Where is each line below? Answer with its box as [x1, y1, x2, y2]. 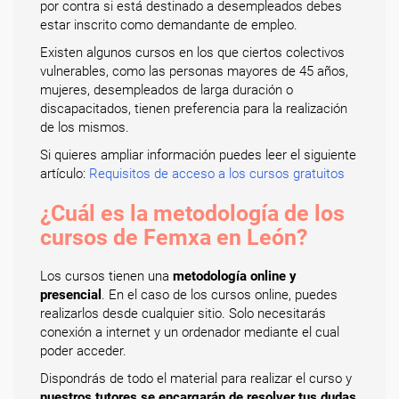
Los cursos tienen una [40, 268, 173, 284]
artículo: [40, 166, 89, 182]
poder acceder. [40, 343, 126, 359]
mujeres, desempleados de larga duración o [40, 82, 293, 98]
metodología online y [173, 268, 297, 284]
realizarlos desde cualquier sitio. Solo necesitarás [40, 305, 326, 322]
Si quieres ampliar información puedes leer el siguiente [40, 147, 356, 163]
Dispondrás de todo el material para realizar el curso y [40, 370, 352, 387]
